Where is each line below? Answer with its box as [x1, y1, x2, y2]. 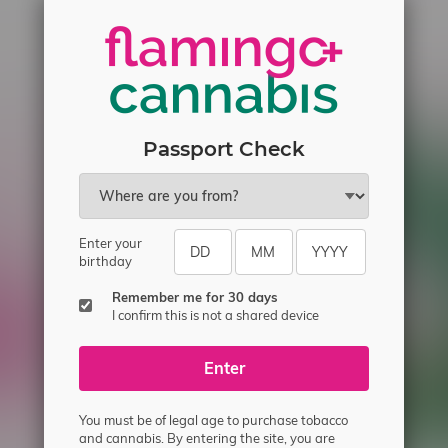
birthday [79, 253, 132, 269]
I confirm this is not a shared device [112, 306, 319, 323]
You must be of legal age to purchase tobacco [79, 412, 348, 428]
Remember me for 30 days [112, 288, 278, 305]
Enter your [79, 235, 142, 251]
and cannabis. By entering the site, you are [79, 430, 335, 446]
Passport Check [143, 137, 305, 161]
